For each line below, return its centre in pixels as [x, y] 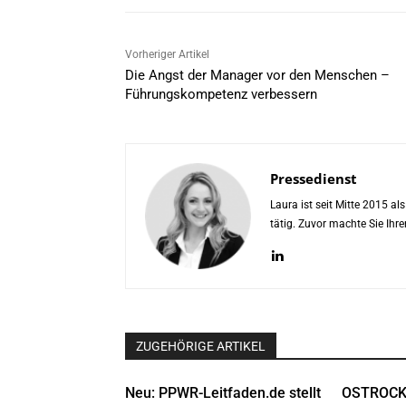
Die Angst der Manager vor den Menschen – [257, 76]
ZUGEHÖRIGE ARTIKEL [201, 347]
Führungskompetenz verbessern [221, 95]
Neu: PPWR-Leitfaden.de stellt [223, 393]
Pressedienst [314, 179]
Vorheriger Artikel [167, 55]
